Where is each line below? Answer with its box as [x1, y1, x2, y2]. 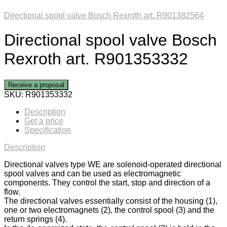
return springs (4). [4, 214, 67, 223]
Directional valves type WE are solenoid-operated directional [4, 160, 221, 169]
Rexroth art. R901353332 [4, 50, 188, 68]
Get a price [24, 116, 63, 125]
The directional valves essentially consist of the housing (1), [4, 196, 217, 205]
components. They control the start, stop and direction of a [4, 178, 210, 187]
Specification [24, 125, 71, 134]
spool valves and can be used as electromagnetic [4, 169, 181, 178]
